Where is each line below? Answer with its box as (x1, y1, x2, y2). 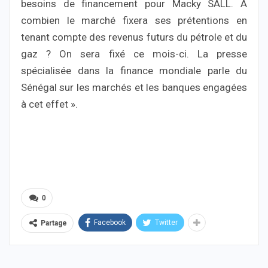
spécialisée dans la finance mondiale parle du (21, 64, 247, 77)
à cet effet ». (21, 98, 78, 110)
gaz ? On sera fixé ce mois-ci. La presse (21, 47, 247, 60)
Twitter (155, 218, 178, 227)
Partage (41, 218, 67, 227)
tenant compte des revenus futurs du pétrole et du (21, 31, 247, 43)
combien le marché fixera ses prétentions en (21, 14, 247, 26)
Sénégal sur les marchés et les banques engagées (21, 81, 247, 93)
